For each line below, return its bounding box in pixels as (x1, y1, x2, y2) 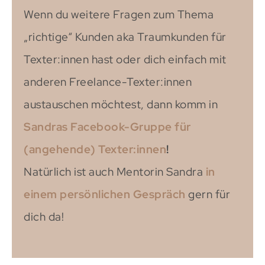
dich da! (24, 209, 64, 225)
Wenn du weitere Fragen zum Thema (24, 7, 214, 22)
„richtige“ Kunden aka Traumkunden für (24, 30, 227, 45)
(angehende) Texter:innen (24, 142, 166, 157)
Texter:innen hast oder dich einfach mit (24, 52, 227, 67)
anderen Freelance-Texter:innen (24, 75, 192, 90)
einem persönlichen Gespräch (24, 187, 186, 202)
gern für (185, 187, 230, 202)
